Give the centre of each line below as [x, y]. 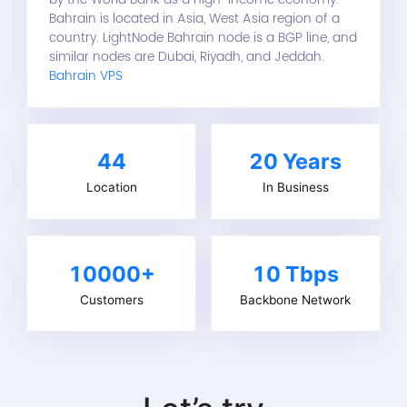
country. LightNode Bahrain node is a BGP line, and [203, 37]
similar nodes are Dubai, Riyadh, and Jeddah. [187, 56]
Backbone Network [296, 299]
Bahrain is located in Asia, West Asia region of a [195, 18]
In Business [295, 188]
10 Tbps [296, 273]
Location [111, 188]
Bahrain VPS [86, 75]
